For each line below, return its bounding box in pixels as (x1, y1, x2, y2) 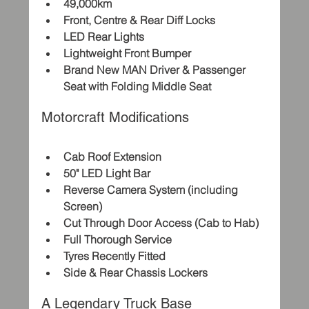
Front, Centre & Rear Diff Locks (63, 13, 216, 27)
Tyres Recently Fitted (63, 249, 166, 263)
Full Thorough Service (63, 232, 172, 246)
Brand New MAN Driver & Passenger (63, 63, 249, 77)
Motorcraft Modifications (41, 109, 190, 126)
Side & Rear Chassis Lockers (63, 266, 208, 279)
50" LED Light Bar (63, 166, 151, 180)
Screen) (63, 199, 103, 213)
